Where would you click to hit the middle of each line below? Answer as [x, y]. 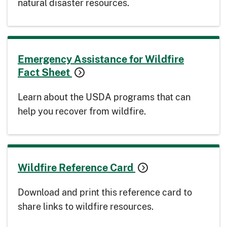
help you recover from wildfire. [82, 111]
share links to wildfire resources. [86, 206]
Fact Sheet [45, 72]
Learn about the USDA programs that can [104, 97]
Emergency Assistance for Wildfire [101, 59]
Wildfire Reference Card [77, 167]
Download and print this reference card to [105, 192]
